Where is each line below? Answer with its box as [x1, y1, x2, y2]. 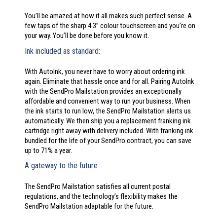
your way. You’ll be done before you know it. [25, 31, 149, 40]
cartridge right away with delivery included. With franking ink [25, 126, 193, 135]
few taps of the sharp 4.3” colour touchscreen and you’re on [25, 21, 195, 31]
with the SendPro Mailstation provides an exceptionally [25, 86, 182, 96]
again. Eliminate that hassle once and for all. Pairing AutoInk [25, 76, 194, 86]
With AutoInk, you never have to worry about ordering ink [25, 67, 185, 76]
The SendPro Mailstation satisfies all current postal [25, 182, 171, 191]
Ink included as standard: [25, 46, 100, 56]
